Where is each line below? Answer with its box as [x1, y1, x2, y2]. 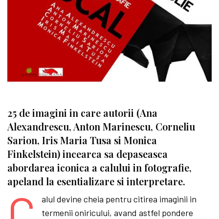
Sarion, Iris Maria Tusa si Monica [7, 133, 157, 147]
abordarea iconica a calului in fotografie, [7, 161, 192, 175]
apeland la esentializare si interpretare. [7, 175, 185, 188]
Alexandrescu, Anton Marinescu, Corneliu [7, 120, 195, 133]
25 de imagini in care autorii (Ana [7, 106, 157, 120]
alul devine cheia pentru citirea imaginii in [41, 194, 197, 205]
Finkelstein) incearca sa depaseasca [7, 147, 168, 161]
